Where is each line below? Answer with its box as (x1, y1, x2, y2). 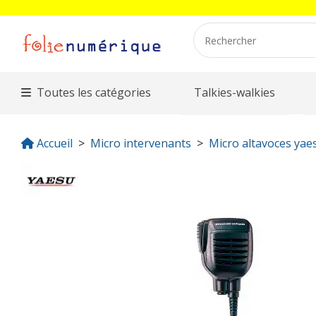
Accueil (37, 135, 73, 151)
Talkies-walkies (194, 85, 276, 100)
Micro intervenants (90, 135, 191, 151)
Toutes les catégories (37, 85, 152, 100)
